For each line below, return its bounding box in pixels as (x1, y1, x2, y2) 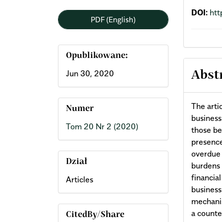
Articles (66, 174, 93, 184)
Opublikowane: (66, 52, 128, 60)
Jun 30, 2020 (66, 68, 114, 78)
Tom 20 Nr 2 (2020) (66, 121, 138, 131)
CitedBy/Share (66, 211, 124, 219)
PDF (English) (91, 14, 136, 24)
